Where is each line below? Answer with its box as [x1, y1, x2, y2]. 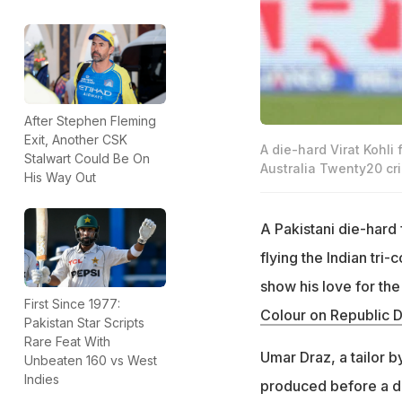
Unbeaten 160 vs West [24, 353, 157, 369]
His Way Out [24, 169, 96, 185]
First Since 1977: [24, 296, 120, 312]
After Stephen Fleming [24, 112, 156, 128]
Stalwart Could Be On [24, 150, 150, 166]
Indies [24, 371, 59, 388]
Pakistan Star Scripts [24, 315, 144, 331]
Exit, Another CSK [24, 131, 127, 147]
